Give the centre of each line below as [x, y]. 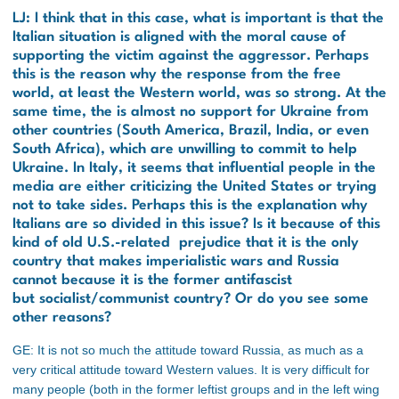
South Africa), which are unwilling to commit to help [185, 149]
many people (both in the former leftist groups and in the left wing [196, 389]
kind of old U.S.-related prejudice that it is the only [186, 243]
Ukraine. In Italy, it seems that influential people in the [194, 168]
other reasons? [62, 318]
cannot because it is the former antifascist [152, 280]
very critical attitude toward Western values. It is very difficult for [191, 369]
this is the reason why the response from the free [177, 74]
